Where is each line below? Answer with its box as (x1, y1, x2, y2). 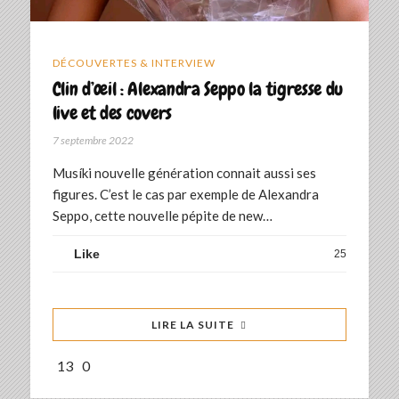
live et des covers (52, 101, 172, 126)
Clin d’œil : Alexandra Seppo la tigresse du (52, 77, 344, 102)
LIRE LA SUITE (151, 318, 235, 332)
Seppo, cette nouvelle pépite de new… (52, 208, 273, 224)
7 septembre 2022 (52, 134, 134, 148)
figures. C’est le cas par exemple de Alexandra (52, 186, 319, 203)
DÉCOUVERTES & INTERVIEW (52, 56, 216, 70)
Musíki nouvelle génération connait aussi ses (52, 165, 316, 182)
